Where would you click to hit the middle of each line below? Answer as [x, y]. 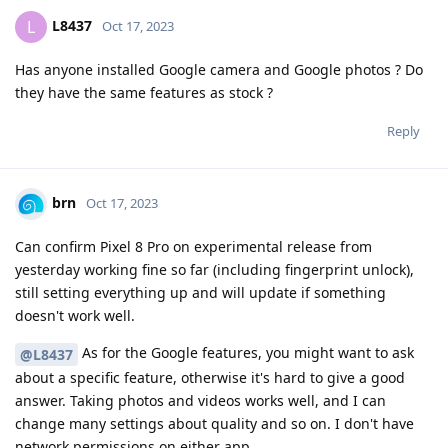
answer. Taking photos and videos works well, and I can [200, 401]
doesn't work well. [75, 316]
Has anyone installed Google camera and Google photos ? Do [219, 70]
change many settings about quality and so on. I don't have [214, 424]
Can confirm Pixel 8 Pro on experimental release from [193, 247]
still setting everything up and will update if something [200, 293]
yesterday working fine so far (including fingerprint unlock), [214, 270]
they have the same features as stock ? [144, 93]
